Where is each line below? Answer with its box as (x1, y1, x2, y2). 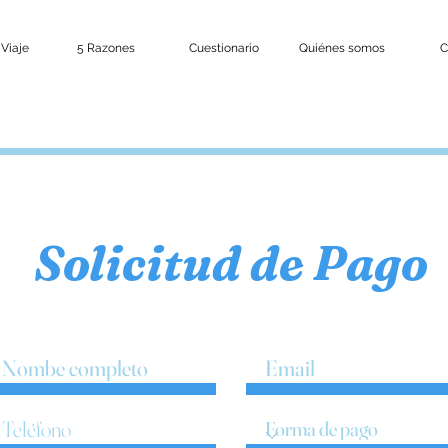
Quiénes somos (298, 41, 385, 55)
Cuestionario (188, 41, 259, 55)
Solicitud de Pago (33, 234, 428, 292)
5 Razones (76, 41, 135, 55)
